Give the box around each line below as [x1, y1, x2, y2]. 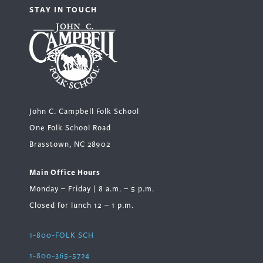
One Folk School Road [29, 123, 111, 133]
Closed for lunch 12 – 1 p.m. [29, 200, 134, 210]
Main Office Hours [29, 167, 100, 177]
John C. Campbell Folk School [29, 106, 139, 116]
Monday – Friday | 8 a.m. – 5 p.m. [29, 184, 154, 194]
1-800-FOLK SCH [29, 230, 94, 240]
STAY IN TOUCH [29, 5, 97, 15]
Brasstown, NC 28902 [29, 139, 111, 149]
